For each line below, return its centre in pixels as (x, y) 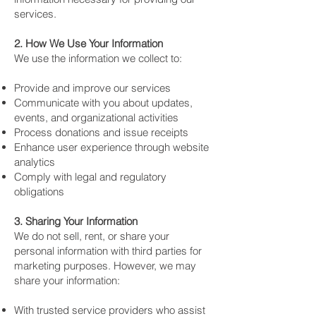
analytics (35, 162)
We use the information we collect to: (98, 58)
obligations (39, 192)
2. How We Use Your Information (89, 43)
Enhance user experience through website (111, 147)
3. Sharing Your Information (76, 221)
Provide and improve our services (92, 88)
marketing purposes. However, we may (105, 266)
